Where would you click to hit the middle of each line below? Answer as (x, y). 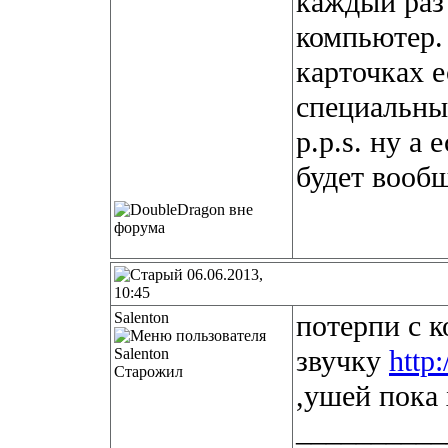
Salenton (141, 317)
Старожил (148, 371)
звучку (342, 361)
